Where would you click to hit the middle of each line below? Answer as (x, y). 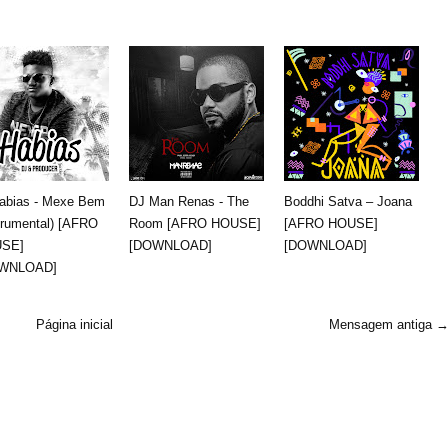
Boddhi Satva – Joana (348, 201)
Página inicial (74, 324)
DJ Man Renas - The (189, 201)
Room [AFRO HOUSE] (195, 223)
